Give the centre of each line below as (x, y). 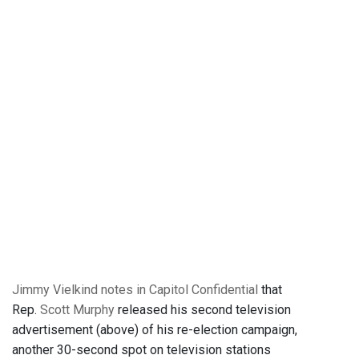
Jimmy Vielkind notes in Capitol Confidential (135, 290)
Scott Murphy (77, 310)
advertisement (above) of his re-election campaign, (155, 330)
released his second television (203, 310)
